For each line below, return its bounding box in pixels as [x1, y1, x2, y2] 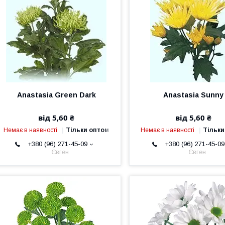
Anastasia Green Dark [17, 91, 96, 99]
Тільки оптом [66, 127, 109, 134]
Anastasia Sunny [163, 91, 224, 99]
